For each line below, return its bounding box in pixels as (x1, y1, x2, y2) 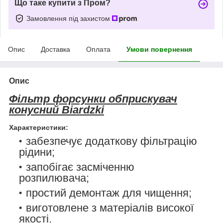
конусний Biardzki (9, 103, 104, 116)
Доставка (41, 45, 70, 53)
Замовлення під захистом (26, 14, 112, 22)
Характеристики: (9, 123, 68, 132)
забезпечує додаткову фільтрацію (26, 135, 197, 148)
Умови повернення (126, 45, 192, 53)
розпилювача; (19, 172, 89, 185)
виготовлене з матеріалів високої (26, 202, 194, 215)
